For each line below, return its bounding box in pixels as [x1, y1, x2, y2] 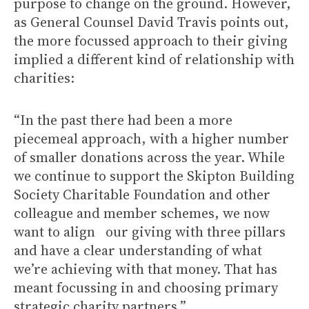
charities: [14, 68, 74, 88]
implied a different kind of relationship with [14, 50, 295, 69]
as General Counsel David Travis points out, [14, 12, 289, 32]
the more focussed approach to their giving [14, 31, 288, 50]
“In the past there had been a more [14, 110, 232, 130]
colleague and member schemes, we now [14, 203, 270, 223]
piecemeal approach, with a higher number [14, 129, 289, 148]
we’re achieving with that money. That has [14, 259, 277, 279]
